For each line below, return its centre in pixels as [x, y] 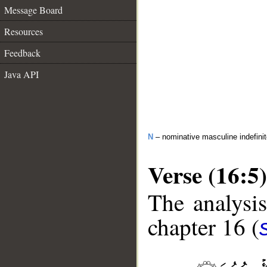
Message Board [33, 10]
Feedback [22, 53]
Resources [24, 31]
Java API [21, 74]
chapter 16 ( [204, 227]
